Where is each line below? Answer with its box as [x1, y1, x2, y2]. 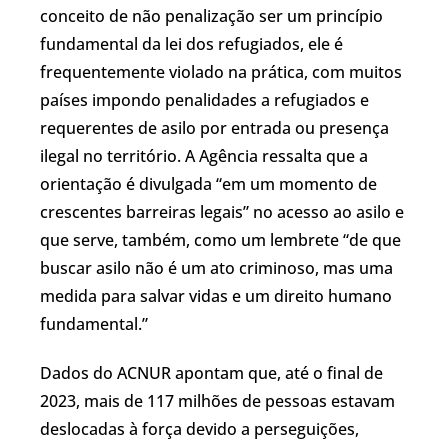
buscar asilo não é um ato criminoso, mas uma [40, 256, 393, 279]
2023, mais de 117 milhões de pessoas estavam [40, 389, 395, 412]
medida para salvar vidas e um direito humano [40, 284, 392, 307]
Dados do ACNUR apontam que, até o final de [40, 361, 383, 384]
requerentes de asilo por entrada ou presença [40, 116, 389, 139]
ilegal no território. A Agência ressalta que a [40, 144, 368, 167]
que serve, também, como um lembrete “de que [40, 228, 401, 251]
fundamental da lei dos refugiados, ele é [40, 32, 343, 55]
